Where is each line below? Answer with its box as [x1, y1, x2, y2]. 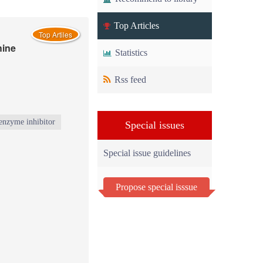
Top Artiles [39, 29, 72, 39]
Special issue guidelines [103, 148, 191, 158]
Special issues [125, 119, 184, 131]
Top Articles [112, 21, 159, 31]
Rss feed [112, 75, 146, 85]
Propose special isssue [116, 182, 197, 192]
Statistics [113, 48, 147, 58]
